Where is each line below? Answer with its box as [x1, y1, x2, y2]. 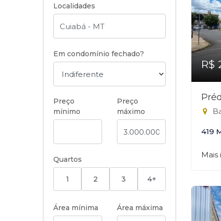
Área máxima [117, 203, 163, 212]
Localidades [53, 1, 95, 10]
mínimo [53, 107, 80, 116]
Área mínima [53, 203, 98, 212]
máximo [117, 107, 145, 116]
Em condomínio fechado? [53, 49, 144, 58]
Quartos [53, 155, 82, 164]
